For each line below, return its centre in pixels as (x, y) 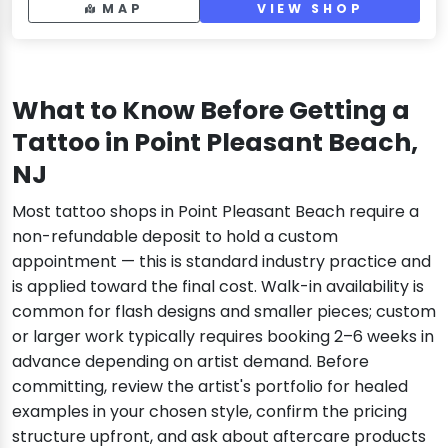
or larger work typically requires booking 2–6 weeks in (223, 337)
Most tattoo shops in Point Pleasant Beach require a (215, 212)
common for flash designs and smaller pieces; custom (224, 312)
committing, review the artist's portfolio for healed (210, 387)
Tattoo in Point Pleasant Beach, (215, 143)
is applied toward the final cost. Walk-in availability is (218, 287)
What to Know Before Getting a (211, 111)
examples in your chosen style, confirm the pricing (209, 412)
